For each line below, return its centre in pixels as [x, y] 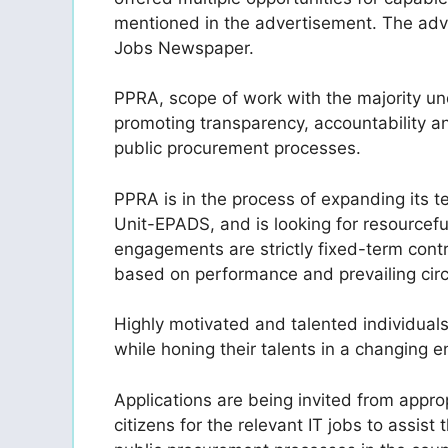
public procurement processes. [237, 148]
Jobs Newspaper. [184, 47]
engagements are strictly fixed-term [261, 248]
